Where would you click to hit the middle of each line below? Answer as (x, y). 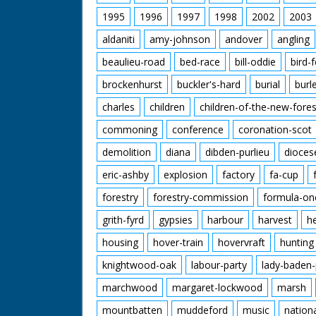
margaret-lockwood (217, 287)
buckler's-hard (209, 84)
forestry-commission (201, 197)
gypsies (176, 220)
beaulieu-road (134, 62)
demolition (127, 152)
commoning (130, 129)
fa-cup (284, 175)
